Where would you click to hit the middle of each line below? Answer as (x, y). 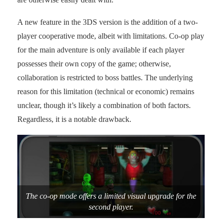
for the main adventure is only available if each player (101, 50)
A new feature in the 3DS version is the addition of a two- (108, 22)
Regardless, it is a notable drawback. (74, 119)
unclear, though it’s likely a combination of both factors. (104, 105)
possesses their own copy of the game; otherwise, (94, 63)
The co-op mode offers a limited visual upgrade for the (111, 196)
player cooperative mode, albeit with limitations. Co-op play (111, 36)
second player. (111, 207)
